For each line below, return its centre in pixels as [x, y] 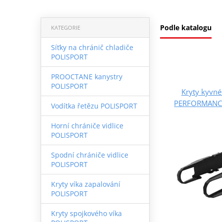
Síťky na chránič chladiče [92, 47]
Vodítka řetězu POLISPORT [94, 106]
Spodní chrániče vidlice [89, 155]
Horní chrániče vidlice [87, 125]
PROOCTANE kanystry [86, 76]
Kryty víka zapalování [85, 184]
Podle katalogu [186, 27]
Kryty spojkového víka [86, 213]
